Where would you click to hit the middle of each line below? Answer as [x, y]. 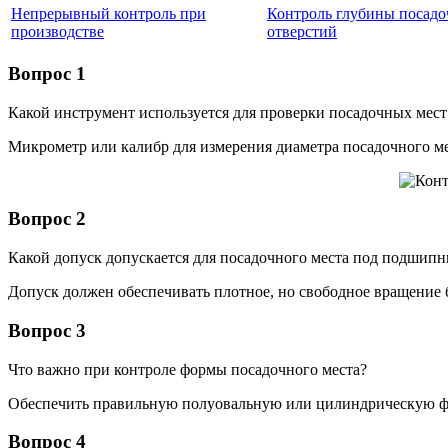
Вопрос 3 [47, 330]
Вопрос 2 [47, 219]
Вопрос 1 [47, 73]
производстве [57, 32]
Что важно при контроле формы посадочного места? [187, 369]
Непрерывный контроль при [108, 14]
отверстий [302, 32]
